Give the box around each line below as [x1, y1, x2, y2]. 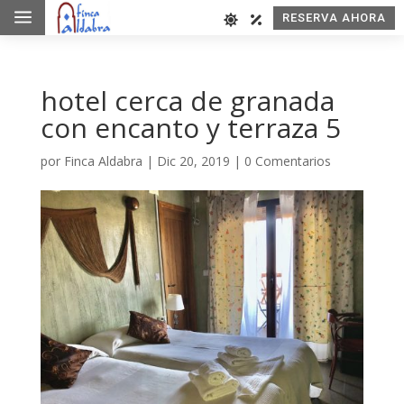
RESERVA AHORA [281, 10, 386, 24]
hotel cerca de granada [40, 82, 335, 119]
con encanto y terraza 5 [40, 109, 341, 146]
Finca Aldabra [63, 152, 142, 170]
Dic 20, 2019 [156, 152, 230, 170]
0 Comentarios [243, 152, 331, 170]
